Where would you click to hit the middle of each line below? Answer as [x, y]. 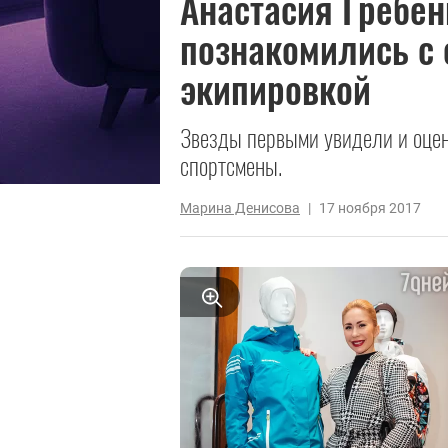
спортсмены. [231, 165]
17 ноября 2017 [370, 207]
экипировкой [275, 88]
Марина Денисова [240, 207]
